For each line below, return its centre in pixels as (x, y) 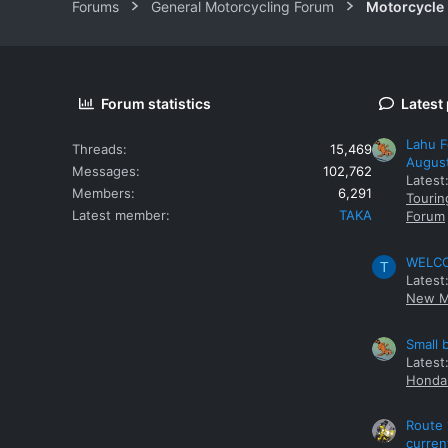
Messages (104, 170)
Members (101, 192)
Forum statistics (156, 103)
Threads (97, 148)
